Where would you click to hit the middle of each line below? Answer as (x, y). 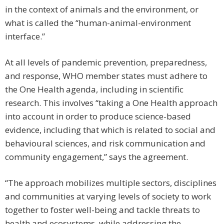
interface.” (25, 36)
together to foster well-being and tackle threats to (102, 210)
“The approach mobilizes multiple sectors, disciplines (111, 183)
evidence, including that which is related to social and (110, 130)
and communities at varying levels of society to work (108, 196)
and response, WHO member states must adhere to (106, 76)
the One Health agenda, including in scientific (94, 89)
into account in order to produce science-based (98, 116)
